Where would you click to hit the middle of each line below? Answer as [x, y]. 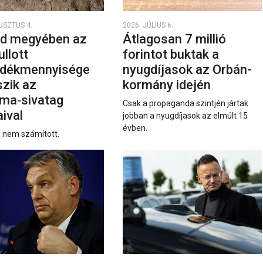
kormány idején [168, 85]
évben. [135, 128]
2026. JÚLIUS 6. [148, 25]
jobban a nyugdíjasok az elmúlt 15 [185, 115]
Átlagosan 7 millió [174, 39]
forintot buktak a [171, 54]
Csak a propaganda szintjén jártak [185, 103]
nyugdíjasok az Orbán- [187, 69]
